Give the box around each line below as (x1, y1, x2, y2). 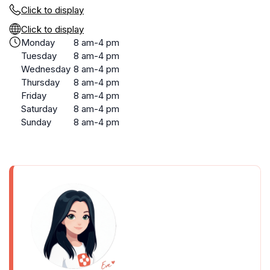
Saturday (21, 103, 57, 115)
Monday (21, 37, 55, 48)
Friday (21, 90, 46, 101)
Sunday (21, 116, 51, 128)
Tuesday (21, 50, 57, 61)
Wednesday (21, 63, 71, 75)
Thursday (21, 77, 60, 88)
